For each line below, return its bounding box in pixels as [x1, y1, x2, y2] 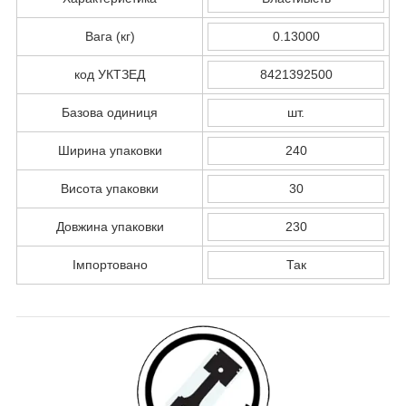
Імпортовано [72, 256, 148, 272]
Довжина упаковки [55, 218, 164, 234]
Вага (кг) [84, 28, 135, 43]
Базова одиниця [62, 104, 158, 120]
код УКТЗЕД [74, 66, 145, 82]
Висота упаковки [61, 180, 159, 196]
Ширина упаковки [57, 142, 162, 158]
